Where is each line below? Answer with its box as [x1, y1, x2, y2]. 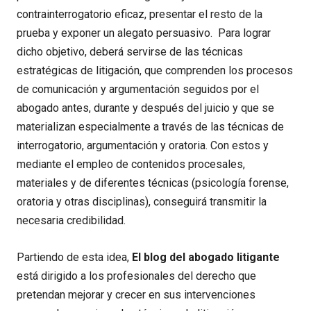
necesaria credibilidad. [17, 214, 126, 228]
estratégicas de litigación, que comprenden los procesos [17, 64, 293, 78]
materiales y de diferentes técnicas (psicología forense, [17, 176, 289, 190]
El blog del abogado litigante [132, 251, 280, 264]
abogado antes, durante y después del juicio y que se [17, 101, 274, 115]
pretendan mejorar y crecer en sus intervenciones [17, 288, 255, 302]
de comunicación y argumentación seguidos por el [17, 83, 259, 96]
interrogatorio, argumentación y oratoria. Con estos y [17, 139, 269, 153]
